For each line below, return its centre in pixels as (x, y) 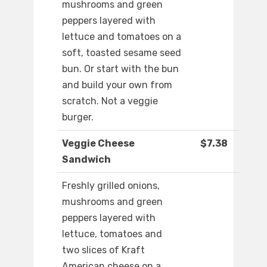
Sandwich (86, 160)
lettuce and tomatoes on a (122, 37)
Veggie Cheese (98, 144)
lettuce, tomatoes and (112, 234)
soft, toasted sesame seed (122, 53)
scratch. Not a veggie (110, 101)
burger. (78, 117)
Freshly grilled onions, (111, 186)
